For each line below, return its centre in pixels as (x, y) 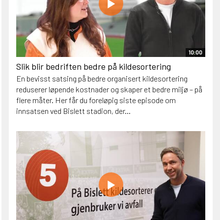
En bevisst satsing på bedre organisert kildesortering (102, 78)
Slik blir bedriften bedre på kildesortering (94, 66)
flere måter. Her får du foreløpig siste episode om (96, 100)
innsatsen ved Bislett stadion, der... (73, 110)
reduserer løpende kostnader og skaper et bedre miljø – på (109, 89)
